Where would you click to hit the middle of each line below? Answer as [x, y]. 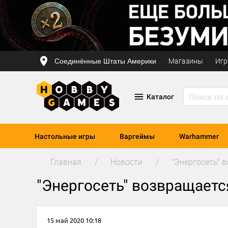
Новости [126, 162]
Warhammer [199, 136]
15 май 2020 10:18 [74, 220]
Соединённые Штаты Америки [105, 61]
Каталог [160, 97]
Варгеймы [137, 136]
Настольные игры [65, 136]
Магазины [186, 61]
